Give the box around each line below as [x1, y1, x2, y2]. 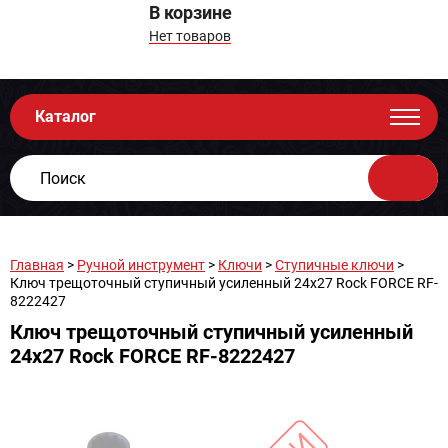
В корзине [149, 2, 232, 24]
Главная [10, 257, 64, 273]
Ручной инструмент [77, 257, 205, 273]
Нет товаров [149, 28, 231, 45]
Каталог [35, 107, 96, 126]
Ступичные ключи [275, 257, 394, 273]
